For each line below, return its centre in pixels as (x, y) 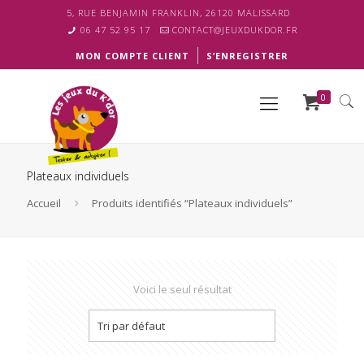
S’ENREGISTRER (247, 56)
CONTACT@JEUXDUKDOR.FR (235, 30)
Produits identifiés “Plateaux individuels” (193, 203)
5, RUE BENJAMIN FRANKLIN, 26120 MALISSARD (178, 13)
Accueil (44, 203)
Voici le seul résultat (182, 289)
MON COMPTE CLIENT (132, 56)
